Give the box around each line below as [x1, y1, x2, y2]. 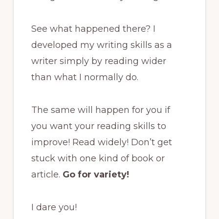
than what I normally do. [31, 71, 138, 83]
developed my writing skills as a [31, 39, 172, 50]
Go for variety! [62, 169, 129, 180]
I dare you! [31, 201, 77, 213]
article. [31, 169, 63, 180]
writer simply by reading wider [31, 55, 166, 66]
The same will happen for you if [31, 104, 170, 115]
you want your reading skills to [31, 120, 166, 131]
